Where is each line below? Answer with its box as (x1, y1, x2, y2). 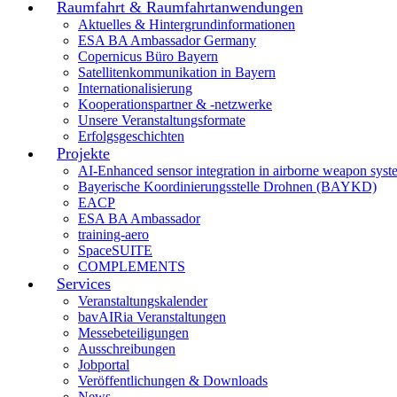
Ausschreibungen (78, 341, 175, 356)
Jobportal (78, 357, 129, 372)
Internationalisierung (78, 81, 192, 96)
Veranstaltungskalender (78, 293, 207, 308)
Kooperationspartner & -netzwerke (78, 97, 272, 112)
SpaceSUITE (78, 243, 152, 258)
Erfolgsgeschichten (78, 128, 184, 144)
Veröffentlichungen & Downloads (78, 373, 268, 388)
